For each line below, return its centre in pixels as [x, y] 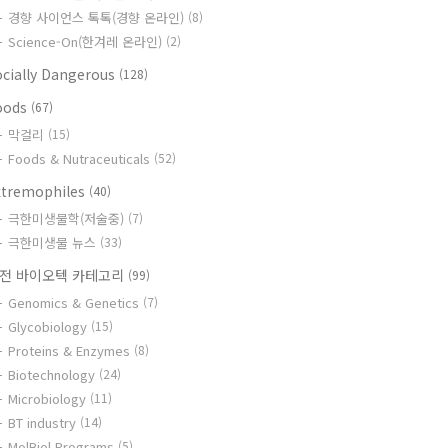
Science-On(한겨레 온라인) [87, 41]
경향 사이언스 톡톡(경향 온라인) [98, 17]
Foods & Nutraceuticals [81, 158]
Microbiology [49, 398]
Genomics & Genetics [75, 302]
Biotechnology [53, 374]
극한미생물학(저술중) [68, 218]
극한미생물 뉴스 [54, 242]
